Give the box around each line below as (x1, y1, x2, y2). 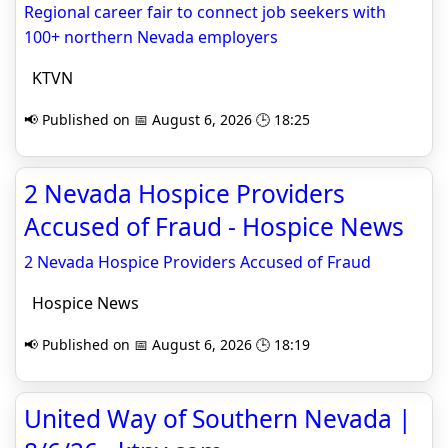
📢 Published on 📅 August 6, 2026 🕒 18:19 (24, 335, 310, 355)
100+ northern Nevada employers (24, 26, 278, 49)
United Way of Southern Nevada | (24, 402, 412, 436)
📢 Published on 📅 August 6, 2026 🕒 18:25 (24, 110, 310, 130)
